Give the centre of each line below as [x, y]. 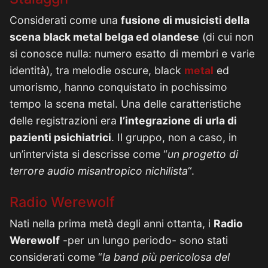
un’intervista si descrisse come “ [89, 154]
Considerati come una [65, 20]
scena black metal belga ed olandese [104, 37]
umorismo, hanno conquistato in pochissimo [118, 87]
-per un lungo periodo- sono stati [144, 240]
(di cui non [226, 37]
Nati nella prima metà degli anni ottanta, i [112, 223]
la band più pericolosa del [166, 257]
